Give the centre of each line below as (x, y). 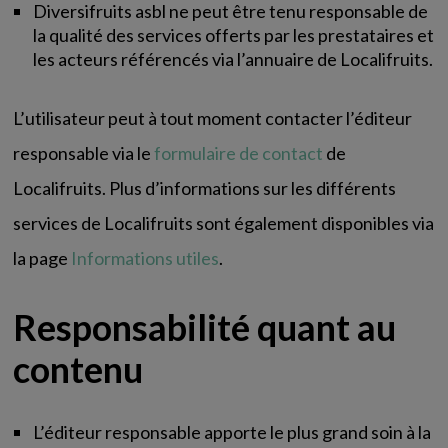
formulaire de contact (239, 153)
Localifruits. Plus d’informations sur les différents (205, 188)
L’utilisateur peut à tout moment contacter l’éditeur (213, 118)
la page (42, 258)
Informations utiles (145, 258)
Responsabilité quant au (205, 327)
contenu (78, 369)
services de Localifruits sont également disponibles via (224, 223)
